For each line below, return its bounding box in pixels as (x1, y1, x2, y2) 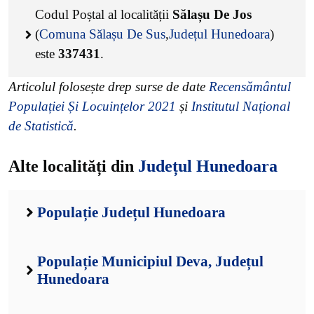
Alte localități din (8, 156, 138, 175)
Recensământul (209, 79, 291, 94)
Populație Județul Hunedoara (36, 203, 226, 221)
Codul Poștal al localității (35, 7, 172, 22)
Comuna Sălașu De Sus (39, 27, 165, 41)
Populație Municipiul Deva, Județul (36, 252, 264, 270)
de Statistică (8, 118, 74, 133)
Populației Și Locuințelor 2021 (8, 99, 176, 114)
